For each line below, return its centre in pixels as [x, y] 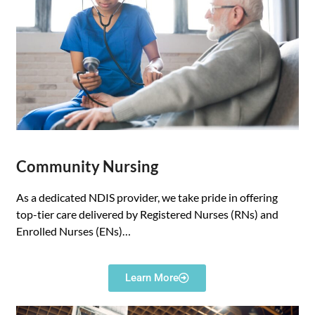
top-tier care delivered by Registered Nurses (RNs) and [148, 214]
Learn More [152, 278]
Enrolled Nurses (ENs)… [74, 231]
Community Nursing [88, 167]
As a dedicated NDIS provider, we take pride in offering [147, 198]
